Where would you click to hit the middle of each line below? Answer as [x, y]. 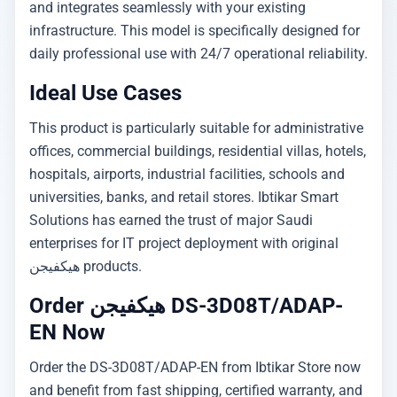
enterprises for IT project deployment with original [184, 243]
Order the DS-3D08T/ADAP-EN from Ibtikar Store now [195, 367]
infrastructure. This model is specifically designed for [195, 31]
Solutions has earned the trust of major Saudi [171, 220]
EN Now [67, 332]
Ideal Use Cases [105, 93]
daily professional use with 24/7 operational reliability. [198, 54]
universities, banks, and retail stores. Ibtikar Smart [184, 197]
